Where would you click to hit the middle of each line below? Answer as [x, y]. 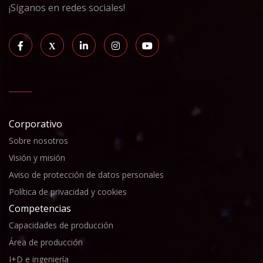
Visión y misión [37, 157]
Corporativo [36, 124]
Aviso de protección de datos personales [86, 174]
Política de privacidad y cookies [68, 191]
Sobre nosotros [38, 140]
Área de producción [46, 242]
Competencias [40, 208]
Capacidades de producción [61, 225]
